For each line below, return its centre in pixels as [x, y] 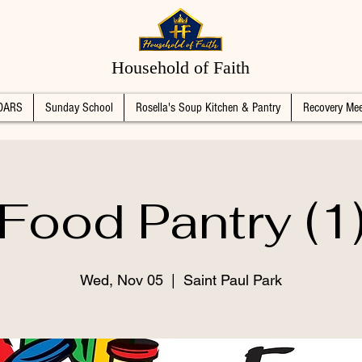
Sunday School [79, 107]
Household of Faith [181, 67]
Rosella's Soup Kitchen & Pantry [208, 107]
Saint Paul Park [233, 280]
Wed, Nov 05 [122, 280]
